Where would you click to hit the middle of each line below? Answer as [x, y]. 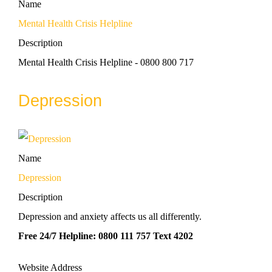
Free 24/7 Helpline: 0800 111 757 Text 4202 [106, 236]
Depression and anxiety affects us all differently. [110, 216]
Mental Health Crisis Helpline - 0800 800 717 [106, 62]
